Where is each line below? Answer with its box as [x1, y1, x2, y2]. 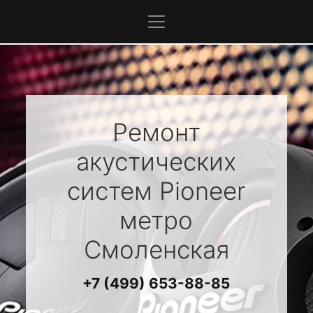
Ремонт [112, 117, 201, 147]
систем [67, 176, 160, 205]
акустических [76, 147, 237, 176]
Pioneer [159, 176, 246, 205]
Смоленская [83, 235, 229, 264]
